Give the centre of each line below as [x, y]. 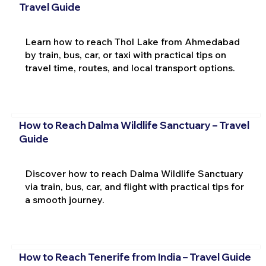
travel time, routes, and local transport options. [130, 67]
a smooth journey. [64, 199]
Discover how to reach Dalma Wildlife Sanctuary [134, 173]
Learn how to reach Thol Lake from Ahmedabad [132, 41]
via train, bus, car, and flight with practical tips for [134, 186]
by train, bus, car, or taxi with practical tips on [125, 54]
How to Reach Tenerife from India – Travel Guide [135, 257]
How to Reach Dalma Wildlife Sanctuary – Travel [134, 125]
